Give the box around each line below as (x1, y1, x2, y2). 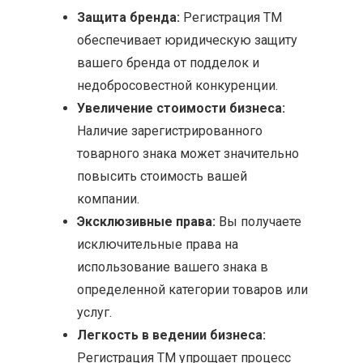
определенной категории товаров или (77, 282, 308, 297)
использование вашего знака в (77, 259, 268, 275)
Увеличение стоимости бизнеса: (77, 100, 285, 116)
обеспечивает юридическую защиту (77, 32, 297, 48)
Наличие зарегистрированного (77, 123, 263, 139)
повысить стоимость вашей (77, 169, 247, 184)
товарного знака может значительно (77, 146, 299, 161)
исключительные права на (77, 237, 238, 252)
